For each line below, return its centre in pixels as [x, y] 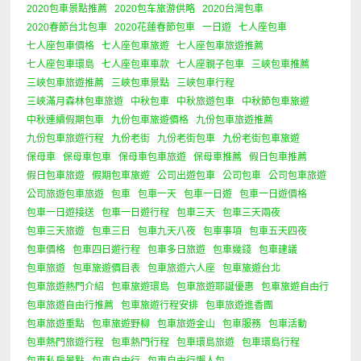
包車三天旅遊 [56, 231]
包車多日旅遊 [177, 249]
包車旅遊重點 [56, 324]
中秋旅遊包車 [206, 101]
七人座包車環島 [61, 64]
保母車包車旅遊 [153, 157]
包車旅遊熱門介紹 [66, 286]
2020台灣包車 [233, 8]
